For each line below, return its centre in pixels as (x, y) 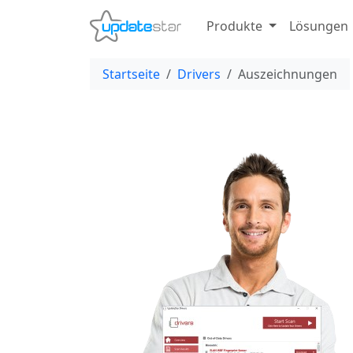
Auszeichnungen (288, 74)
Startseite (131, 74)
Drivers (199, 74)
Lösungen (318, 26)
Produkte (234, 26)
